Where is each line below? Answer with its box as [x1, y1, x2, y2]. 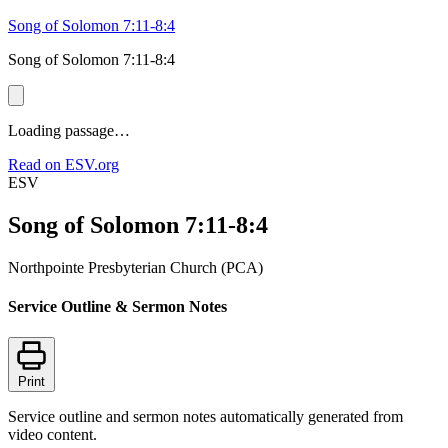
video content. [8, 426, 97, 444]
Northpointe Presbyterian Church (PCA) [8, 258, 263, 276]
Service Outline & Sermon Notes [8, 298, 227, 316]
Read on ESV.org [8, 156, 119, 173]
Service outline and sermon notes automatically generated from [8, 408, 403, 426]
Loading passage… [8, 122, 130, 139]
